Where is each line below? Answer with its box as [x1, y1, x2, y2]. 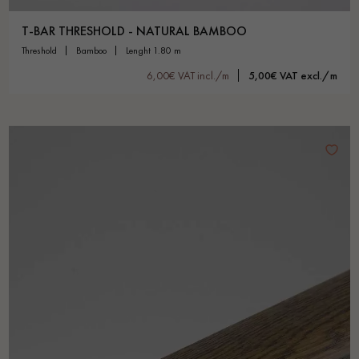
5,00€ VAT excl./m [248, 67, 337, 83]
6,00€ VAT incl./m [147, 67, 229, 83]
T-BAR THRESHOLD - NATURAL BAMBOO [22, 22, 247, 39]
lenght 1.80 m [129, 43, 181, 57]
